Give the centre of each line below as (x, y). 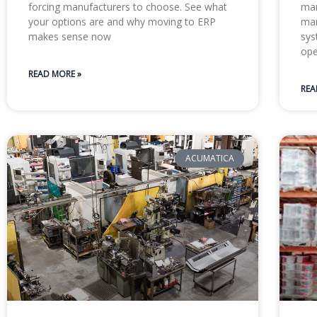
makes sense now (70, 36)
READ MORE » (55, 74)
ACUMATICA (209, 158)
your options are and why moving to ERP (122, 21)
